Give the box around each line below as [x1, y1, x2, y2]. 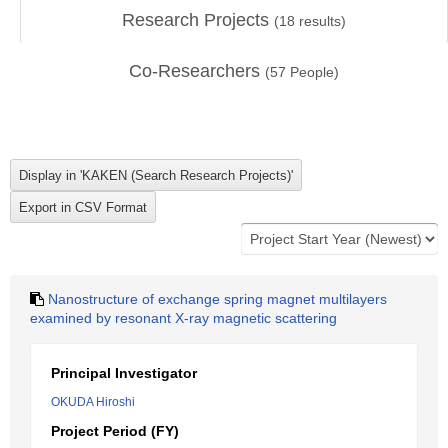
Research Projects [122, 10, 274, 30]
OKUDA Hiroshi [51, 395, 135, 409]
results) [295, 13, 346, 29]
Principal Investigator [51, 365, 197, 381]
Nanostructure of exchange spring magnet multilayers [48, 291, 387, 307]
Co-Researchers [129, 61, 265, 81]
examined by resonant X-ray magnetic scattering [30, 310, 337, 326]
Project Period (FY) [51, 423, 179, 439]
